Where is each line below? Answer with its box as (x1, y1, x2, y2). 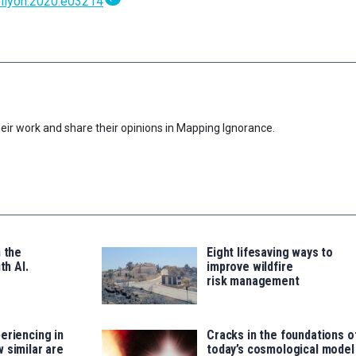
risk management (207, 273, 300, 289)
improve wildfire (207, 259, 293, 275)
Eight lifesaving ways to (207, 245, 334, 261)
